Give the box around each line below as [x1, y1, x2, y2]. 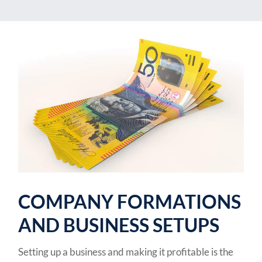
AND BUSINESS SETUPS [18, 213, 220, 236]
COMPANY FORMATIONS [18, 189, 242, 213]
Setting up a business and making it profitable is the [18, 245, 234, 258]
